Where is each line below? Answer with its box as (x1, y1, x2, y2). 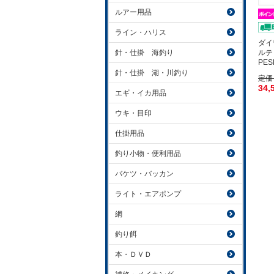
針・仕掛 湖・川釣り (115, 68, 188, 77)
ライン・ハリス (115, 28, 166, 37)
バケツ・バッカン (115, 169, 174, 178)
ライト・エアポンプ (115, 190, 181, 198)
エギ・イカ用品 (115, 89, 166, 97)
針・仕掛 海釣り (115, 48, 174, 57)
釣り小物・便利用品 (115, 149, 181, 158)
